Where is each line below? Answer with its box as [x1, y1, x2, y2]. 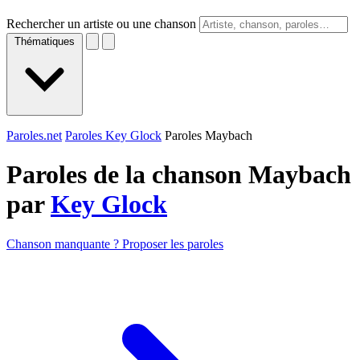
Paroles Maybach [165, 129, 252, 142]
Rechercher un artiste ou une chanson [6, 17, 196, 31]
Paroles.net [6, 129, 62, 142]
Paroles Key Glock [65, 129, 162, 142]
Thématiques [14, 35, 75, 47]
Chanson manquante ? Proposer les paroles [6, 236, 223, 251]
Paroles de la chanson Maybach [6, 160, 351, 190]
